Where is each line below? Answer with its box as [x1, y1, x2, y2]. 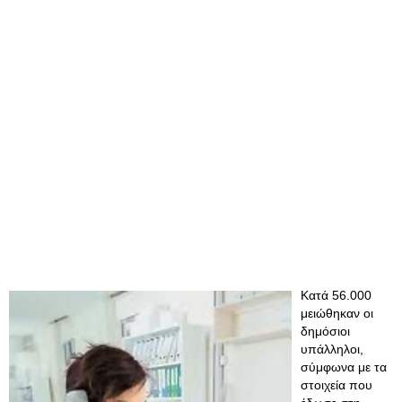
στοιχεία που [301, 378, 372, 392]
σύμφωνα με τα [301, 360, 387, 374]
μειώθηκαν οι [301, 306, 373, 320]
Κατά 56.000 [301, 288, 371, 302]
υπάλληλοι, [301, 342, 363, 356]
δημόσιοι [301, 324, 350, 338]
